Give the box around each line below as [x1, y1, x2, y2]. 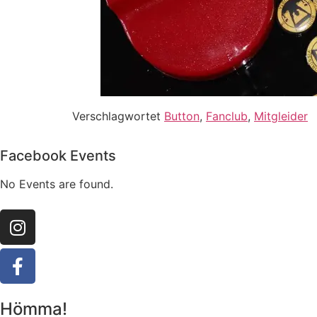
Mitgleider [254, 109, 308, 124]
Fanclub [206, 109, 248, 124]
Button [164, 109, 200, 124]
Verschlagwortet [72, 109, 164, 124]
